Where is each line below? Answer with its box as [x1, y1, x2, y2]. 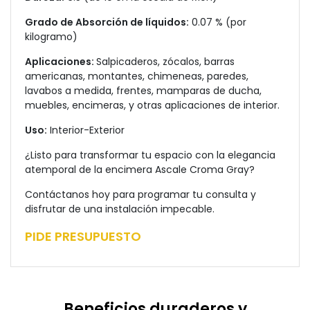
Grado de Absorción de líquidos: [25, 15, 189, 29]
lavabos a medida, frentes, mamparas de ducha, [25, 84, 262, 98]
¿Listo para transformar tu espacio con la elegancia [25, 148, 275, 162]
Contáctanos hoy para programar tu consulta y [25, 188, 256, 201]
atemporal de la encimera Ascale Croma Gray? [25, 163, 255, 176]
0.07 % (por [189, 15, 246, 29]
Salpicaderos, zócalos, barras [96, 55, 235, 69]
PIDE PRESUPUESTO [25, 228, 141, 245]
